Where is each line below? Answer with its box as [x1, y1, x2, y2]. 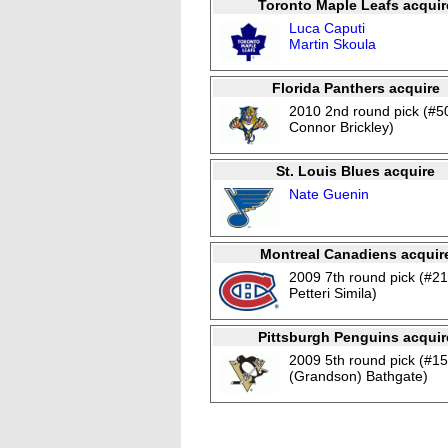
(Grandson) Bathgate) [289, 368, 428, 384]
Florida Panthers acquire [271, 80, 440, 96]
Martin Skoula [289, 36, 376, 52]
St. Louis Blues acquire [276, 163, 435, 179]
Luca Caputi [289, 20, 365, 36]
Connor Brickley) [289, 119, 394, 135]
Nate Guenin [289, 186, 369, 202]
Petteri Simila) [289, 285, 377, 301]
